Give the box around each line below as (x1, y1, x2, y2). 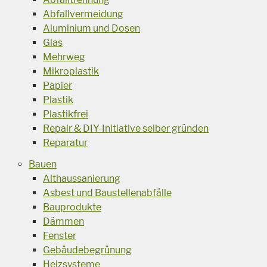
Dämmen (43, 215, 84, 227)
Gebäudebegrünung (43, 244, 132, 256)
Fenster (43, 229, 76, 241)
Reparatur (43, 136, 88, 148)
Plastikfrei (43, 108, 88, 120)
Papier (43, 79, 72, 91)
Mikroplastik (43, 65, 99, 77)
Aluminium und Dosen (43, 22, 140, 34)
